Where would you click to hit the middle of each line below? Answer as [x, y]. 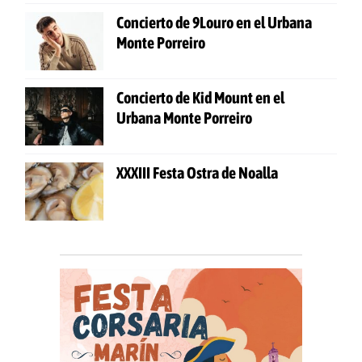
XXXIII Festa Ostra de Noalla [197, 173]
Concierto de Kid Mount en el [200, 98]
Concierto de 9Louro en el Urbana [214, 23]
